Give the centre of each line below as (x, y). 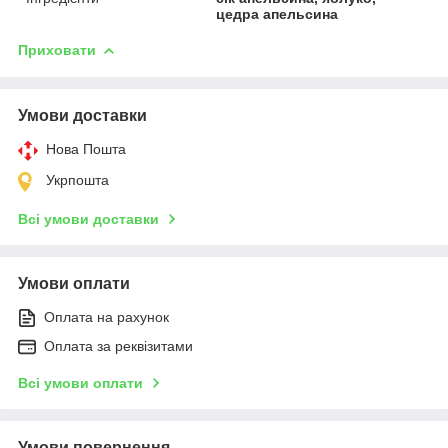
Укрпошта (77, 179)
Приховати (57, 49)
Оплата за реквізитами (118, 345)
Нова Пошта (86, 148)
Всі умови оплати (80, 382)
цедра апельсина (277, 13)
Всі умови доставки (88, 218)
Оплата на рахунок (106, 316)
